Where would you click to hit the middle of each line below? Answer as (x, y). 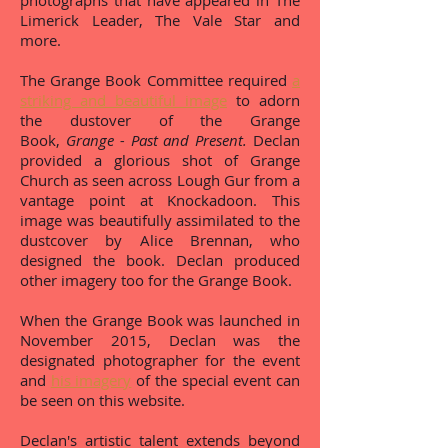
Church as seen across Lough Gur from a (160, 180)
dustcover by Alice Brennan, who (160, 240)
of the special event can (216, 380)
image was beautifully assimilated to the (160, 220)
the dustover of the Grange (160, 120)
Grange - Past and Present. (159, 140)
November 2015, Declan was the (160, 340)
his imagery (91, 380)
